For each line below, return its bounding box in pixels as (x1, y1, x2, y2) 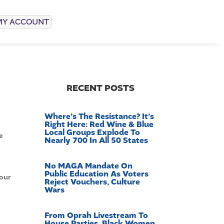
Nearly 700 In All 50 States (44, 135, 148, 146)
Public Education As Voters (44, 168, 149, 180)
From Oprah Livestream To (44, 210, 148, 221)
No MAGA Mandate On (44, 160, 133, 172)
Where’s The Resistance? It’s (44, 111, 154, 122)
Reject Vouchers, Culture (44, 176, 140, 188)
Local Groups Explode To (44, 127, 140, 138)
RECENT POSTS (66, 81, 135, 94)
